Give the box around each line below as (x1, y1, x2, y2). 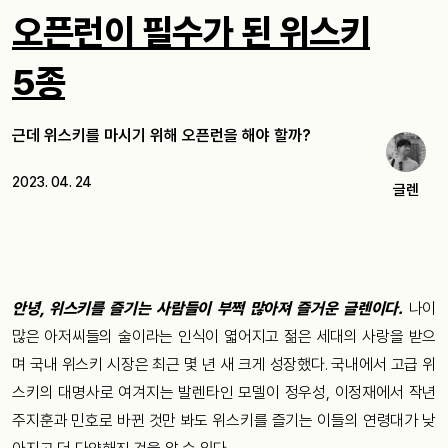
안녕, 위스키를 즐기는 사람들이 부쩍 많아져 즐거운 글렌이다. (12, 299, 403, 318)
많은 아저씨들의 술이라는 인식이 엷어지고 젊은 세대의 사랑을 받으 (12, 327, 436, 346)
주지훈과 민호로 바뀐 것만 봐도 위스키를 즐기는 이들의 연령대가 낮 (12, 411, 436, 430)
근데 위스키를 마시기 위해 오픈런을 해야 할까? (12, 126, 311, 145)
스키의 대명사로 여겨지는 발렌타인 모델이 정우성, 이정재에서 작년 (12, 383, 436, 402)
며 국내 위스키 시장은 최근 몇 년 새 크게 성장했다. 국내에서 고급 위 (12, 355, 436, 374)
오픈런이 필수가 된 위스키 (12, 11, 370, 54)
